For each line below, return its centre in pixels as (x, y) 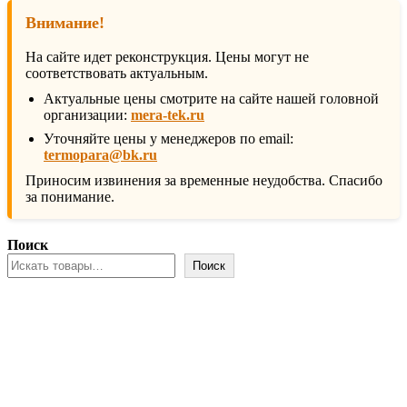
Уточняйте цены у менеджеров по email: (169, 139)
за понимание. (70, 197)
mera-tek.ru (168, 115)
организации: (87, 115)
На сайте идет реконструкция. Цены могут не (167, 57)
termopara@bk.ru (100, 155)
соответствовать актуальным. (117, 74)
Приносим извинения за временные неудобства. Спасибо (204, 181)
